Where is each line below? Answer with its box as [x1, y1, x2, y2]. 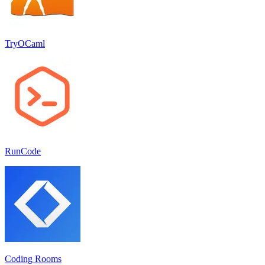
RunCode [5, 146, 41, 156]
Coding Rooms [5, 253, 62, 264]
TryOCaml [5, 38, 45, 49]
